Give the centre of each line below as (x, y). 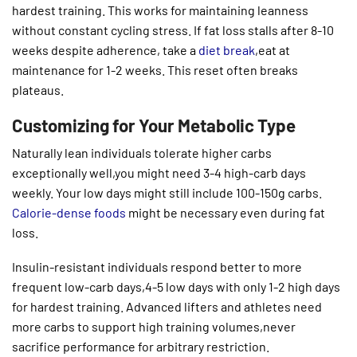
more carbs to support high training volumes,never (154, 327)
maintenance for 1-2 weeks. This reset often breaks (155, 70)
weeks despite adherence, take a (104, 50)
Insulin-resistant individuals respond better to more (157, 267)
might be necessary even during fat (226, 212)
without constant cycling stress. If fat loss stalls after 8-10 (173, 30)
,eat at (273, 50)
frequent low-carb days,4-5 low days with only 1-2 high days (176, 287)
